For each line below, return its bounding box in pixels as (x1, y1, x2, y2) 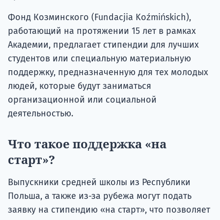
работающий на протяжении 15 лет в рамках (8, 26, 196, 37)
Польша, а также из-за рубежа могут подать (8, 191, 192, 202)
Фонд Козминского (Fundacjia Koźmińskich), (8, 12, 191, 23)
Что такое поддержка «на (8, 136, 166, 152)
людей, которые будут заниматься (8, 81, 151, 92)
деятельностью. (8, 108, 73, 119)
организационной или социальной (8, 94, 157, 106)
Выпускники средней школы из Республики (8, 177, 191, 188)
